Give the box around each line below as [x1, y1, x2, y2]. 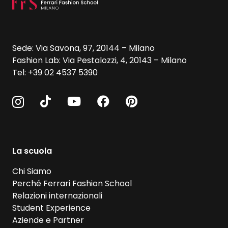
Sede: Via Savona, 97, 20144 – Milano [12, 42, 155, 54]
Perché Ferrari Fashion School [12, 177, 132, 189]
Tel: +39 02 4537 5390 [12, 66, 98, 78]
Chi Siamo [12, 165, 51, 177]
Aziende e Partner [12, 214, 84, 226]
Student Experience [12, 202, 91, 214]
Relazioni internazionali [12, 189, 102, 202]
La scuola [12, 145, 52, 157]
